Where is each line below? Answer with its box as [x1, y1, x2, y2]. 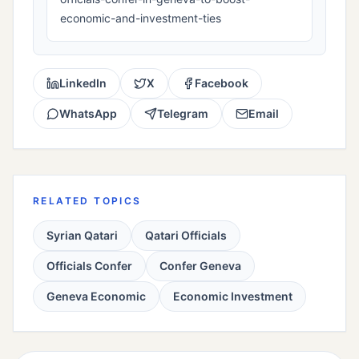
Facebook [195, 76, 248, 91]
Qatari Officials [145, 228, 227, 243]
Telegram [157, 107, 208, 121]
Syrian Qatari [46, 228, 118, 243]
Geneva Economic [46, 289, 146, 304]
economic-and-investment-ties [60, 11, 221, 26]
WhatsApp [59, 107, 117, 121]
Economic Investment [173, 289, 292, 304]
